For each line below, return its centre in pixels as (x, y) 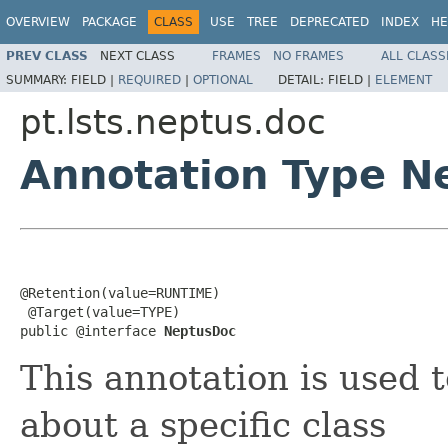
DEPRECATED (329, 22)
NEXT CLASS (137, 55)
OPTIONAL (223, 79)
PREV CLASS (47, 55)
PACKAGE (109, 22)
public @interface (92, 330)
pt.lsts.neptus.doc (173, 121)
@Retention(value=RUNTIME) (120, 292)
